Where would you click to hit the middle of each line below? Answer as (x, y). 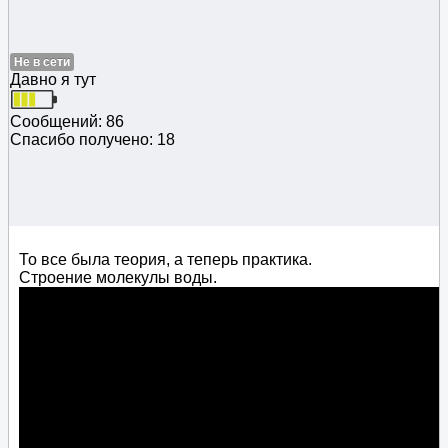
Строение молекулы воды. (118, 277)
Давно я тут (53, 79)
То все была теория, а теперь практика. (165, 259)
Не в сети (42, 61)
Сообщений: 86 (67, 121)
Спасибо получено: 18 (92, 139)
